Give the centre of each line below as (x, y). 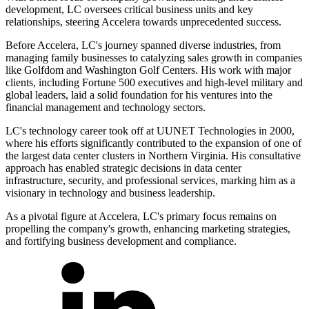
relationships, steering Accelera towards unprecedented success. (143, 21)
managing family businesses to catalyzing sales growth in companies (154, 57)
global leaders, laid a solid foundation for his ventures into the (139, 94)
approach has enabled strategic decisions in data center (123, 168)
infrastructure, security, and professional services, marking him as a (150, 180)
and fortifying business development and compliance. (121, 241)
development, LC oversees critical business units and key (129, 9)
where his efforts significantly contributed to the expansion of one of (153, 143)
